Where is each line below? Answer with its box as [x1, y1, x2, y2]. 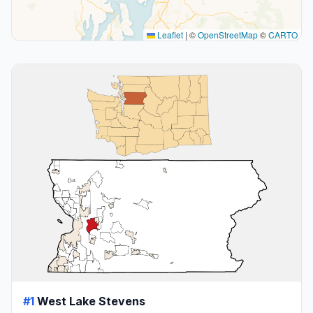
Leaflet [155, 29, 183, 41]
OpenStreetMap [198, 29, 258, 41]
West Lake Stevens [37, 293, 145, 308]
